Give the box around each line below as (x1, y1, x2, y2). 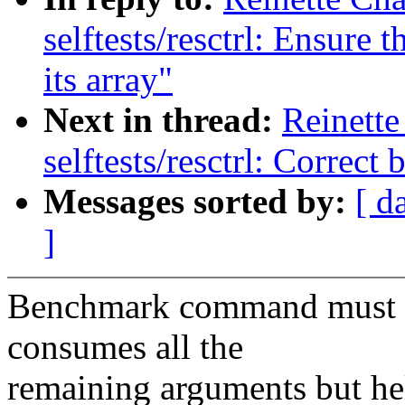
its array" (43, 60, 173, 99)
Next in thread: (43, 100, 282, 140)
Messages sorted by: (43, 182, 355, 221)
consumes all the (7, 327, 243, 367)
